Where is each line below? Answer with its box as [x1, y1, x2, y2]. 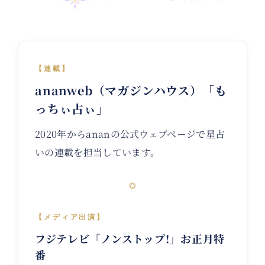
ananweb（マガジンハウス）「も [35, 82, 227, 99]
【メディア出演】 [35, 213, 106, 222]
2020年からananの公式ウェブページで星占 [35, 127, 225, 141]
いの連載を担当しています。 [35, 146, 160, 160]
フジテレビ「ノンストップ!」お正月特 [35, 231, 225, 247]
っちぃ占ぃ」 [35, 100, 109, 118]
